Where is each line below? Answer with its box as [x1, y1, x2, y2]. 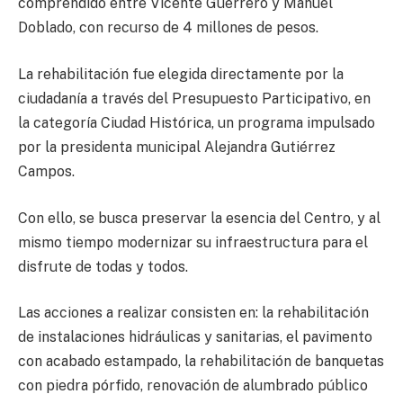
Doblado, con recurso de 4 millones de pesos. [18, 19, 318, 37]
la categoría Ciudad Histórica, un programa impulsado [18, 114, 375, 132]
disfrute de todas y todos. [18, 257, 188, 275]
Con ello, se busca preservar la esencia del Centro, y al [18, 209, 381, 227]
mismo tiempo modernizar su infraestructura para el [18, 233, 368, 251]
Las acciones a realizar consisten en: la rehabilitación [18, 304, 369, 322]
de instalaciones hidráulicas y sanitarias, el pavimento [18, 328, 372, 346]
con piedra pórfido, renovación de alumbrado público [18, 377, 368, 395]
